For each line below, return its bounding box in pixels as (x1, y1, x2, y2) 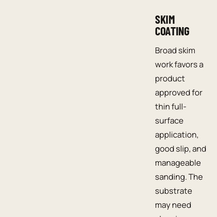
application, (155, 129, 199, 140)
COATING (155, 24, 189, 38)
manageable (155, 157, 201, 168)
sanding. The (155, 171, 203, 182)
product (155, 73, 185, 84)
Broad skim (155, 45, 195, 56)
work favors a (155, 59, 203, 70)
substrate (155, 185, 192, 196)
